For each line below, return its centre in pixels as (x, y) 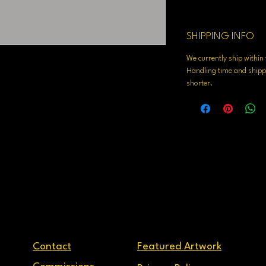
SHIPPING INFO (220, 37)
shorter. (200, 83)
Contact (52, 247)
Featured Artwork (179, 247)
